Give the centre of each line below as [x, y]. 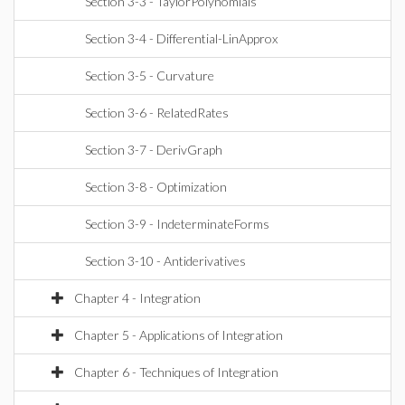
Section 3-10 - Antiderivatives [165, 261]
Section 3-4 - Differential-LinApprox [181, 38]
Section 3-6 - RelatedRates [157, 113]
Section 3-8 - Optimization [156, 187]
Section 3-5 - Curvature [150, 75]
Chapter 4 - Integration [137, 298]
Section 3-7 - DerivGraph [154, 150]
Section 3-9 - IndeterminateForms [177, 224]
